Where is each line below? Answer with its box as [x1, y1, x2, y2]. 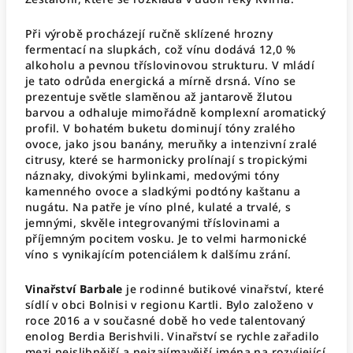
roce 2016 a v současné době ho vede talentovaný [25, 313, 306, 328]
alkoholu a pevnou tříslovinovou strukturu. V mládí [25, 58, 314, 72]
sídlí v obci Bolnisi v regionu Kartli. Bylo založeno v [25, 297, 314, 312]
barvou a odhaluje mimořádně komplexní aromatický [25, 105, 326, 120]
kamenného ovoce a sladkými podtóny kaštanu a [25, 184, 301, 199]
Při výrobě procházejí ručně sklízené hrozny [25, 26, 273, 41]
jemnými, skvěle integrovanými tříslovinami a [25, 215, 281, 230]
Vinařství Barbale [25, 281, 123, 296]
